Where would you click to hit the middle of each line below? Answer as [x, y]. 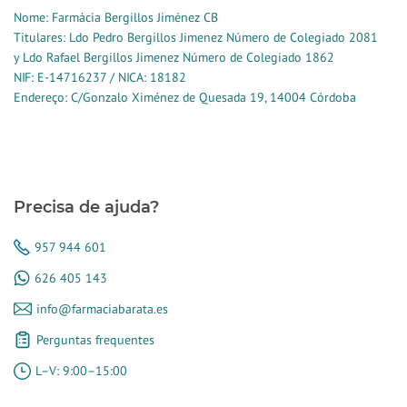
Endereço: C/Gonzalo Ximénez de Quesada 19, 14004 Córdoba [185, 97]
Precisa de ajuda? [86, 207]
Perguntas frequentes [95, 340]
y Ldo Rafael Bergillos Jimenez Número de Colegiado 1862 [174, 57]
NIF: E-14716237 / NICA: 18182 [100, 77]
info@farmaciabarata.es [102, 309]
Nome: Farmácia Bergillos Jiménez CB [116, 17]
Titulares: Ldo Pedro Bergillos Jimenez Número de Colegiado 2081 [196, 37]
